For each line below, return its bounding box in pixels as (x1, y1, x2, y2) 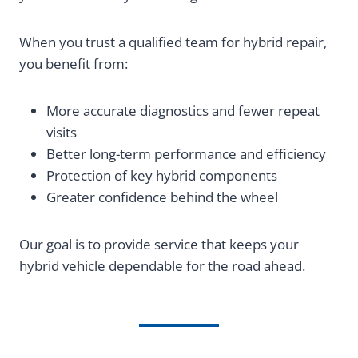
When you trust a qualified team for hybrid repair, (19, 33, 327, 52)
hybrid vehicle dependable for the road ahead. (19, 257, 305, 276)
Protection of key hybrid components (46, 166, 280, 185)
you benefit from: (19, 54, 128, 74)
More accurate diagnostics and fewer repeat (46, 101, 320, 121)
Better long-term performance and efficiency (46, 145, 329, 164)
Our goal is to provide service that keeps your (19, 235, 299, 254)
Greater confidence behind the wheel (46, 188, 281, 207)
